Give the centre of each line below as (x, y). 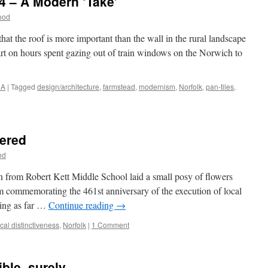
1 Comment (110, 225)
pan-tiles (220, 86)
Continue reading (82, 205)
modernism (157, 86)
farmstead (119, 86)
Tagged (23, 86)
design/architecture (68, 86)
